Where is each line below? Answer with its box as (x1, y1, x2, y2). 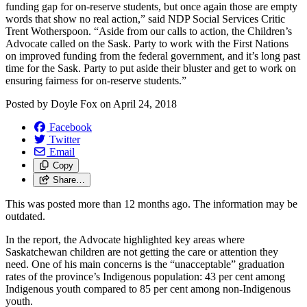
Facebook (49, 121, 92, 133)
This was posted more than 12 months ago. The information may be (5, 197, 297, 210)
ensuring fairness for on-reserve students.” (5, 74, 186, 86)
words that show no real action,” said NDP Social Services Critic (5, 12, 285, 25)
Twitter (49, 133, 80, 145)
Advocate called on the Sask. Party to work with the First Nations (5, 37, 288, 49)
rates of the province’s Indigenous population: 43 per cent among (5, 270, 285, 282)
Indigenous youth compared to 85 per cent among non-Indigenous (5, 282, 291, 295)
